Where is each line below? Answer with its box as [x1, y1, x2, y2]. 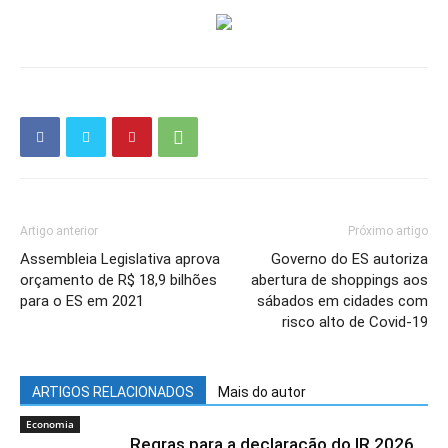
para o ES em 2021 [20, 292, 144, 310]
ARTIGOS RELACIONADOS [32, 384, 194, 400]
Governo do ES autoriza [271, 250, 428, 268]
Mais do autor [218, 384, 306, 400]
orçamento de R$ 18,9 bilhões [20, 271, 217, 289]
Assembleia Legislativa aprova [20, 250, 220, 268]
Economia [26, 417, 74, 431]
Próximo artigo [348, 224, 428, 238]
